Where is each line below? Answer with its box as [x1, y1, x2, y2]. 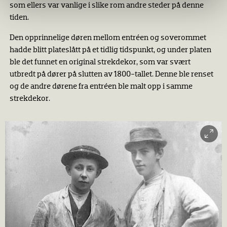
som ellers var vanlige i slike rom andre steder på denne [9, 2, 204, 10]
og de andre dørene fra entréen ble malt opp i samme [9, 83, 193, 91]
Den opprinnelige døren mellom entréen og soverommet [9, 34, 206, 43]
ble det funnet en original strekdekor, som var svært [9, 58, 191, 67]
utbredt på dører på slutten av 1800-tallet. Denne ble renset [9, 70, 213, 79]
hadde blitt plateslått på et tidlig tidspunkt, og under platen [9, 46, 211, 55]
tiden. [9, 14, 29, 22]
